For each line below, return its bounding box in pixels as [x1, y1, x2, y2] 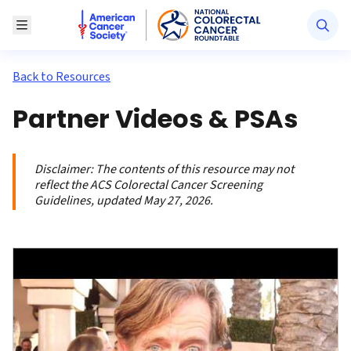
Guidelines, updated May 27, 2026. [34, 192, 213, 209]
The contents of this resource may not [96, 161, 294, 178]
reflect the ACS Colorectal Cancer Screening [34, 176, 262, 194]
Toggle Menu [21, 16, 91, 33]
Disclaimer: [34, 161, 96, 178]
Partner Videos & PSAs [13, 101, 298, 136]
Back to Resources [13, 68, 110, 85]
